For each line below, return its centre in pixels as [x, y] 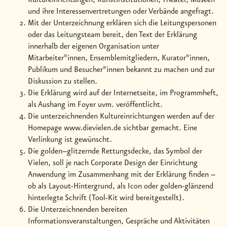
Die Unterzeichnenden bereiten [78, 210]
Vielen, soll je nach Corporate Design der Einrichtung [113, 163]
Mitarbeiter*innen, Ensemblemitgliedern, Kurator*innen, [119, 58]
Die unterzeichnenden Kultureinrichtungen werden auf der [121, 116]
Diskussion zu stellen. [63, 81]
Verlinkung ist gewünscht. [70, 140]
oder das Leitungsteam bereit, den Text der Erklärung [112, 35]
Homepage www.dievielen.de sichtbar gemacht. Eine [112, 128]
